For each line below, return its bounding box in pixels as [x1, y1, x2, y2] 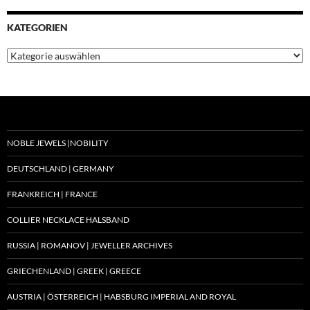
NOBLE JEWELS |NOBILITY [7, 138, 109, 149]
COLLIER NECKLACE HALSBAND [7, 215, 129, 226]
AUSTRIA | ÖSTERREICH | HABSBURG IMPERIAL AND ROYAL [7, 291, 236, 302]
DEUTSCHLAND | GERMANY [7, 163, 114, 174]
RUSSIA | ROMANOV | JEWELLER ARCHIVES [7, 240, 172, 251]
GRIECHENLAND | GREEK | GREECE [7, 266, 141, 277]
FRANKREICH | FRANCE [7, 189, 98, 200]
